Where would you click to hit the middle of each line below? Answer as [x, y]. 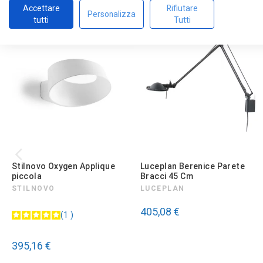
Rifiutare [182, 8]
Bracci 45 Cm [167, 176]
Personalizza [112, 14]
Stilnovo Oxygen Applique [64, 166]
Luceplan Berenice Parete [193, 166]
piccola [27, 176]
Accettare [41, 8]
